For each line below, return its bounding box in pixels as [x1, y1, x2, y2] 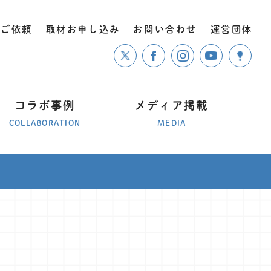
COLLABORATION [8, 119, 81, 126]
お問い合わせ [133, 25, 197, 34]
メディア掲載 [135, 100, 209, 111]
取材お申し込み [45, 25, 120, 34]
